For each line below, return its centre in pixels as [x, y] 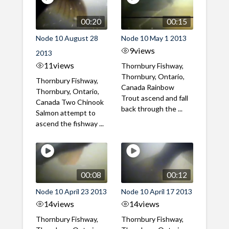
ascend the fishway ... [70, 124]
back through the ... [152, 109]
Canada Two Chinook [70, 102]
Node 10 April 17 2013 [157, 192]
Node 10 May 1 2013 [154, 38]
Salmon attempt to [65, 113]
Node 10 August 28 [67, 38]
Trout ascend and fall [155, 98]
